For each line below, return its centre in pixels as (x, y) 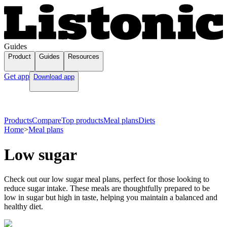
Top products (82, 121)
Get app (17, 77)
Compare (47, 121)
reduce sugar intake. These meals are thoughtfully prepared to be (107, 188)
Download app (54, 77)
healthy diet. (24, 207)
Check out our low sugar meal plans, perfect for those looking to (107, 179)
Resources (84, 57)
